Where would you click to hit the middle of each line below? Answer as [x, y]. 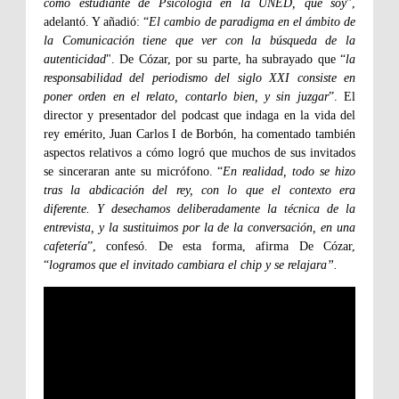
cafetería [65, 246]
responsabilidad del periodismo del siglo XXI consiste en [199, 77]
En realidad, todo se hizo [289, 171]
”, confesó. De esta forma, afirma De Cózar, [221, 246]
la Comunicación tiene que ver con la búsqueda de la [199, 40]
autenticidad [75, 59]
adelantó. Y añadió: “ [97, 21]
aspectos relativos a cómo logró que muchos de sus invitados [199, 152]
